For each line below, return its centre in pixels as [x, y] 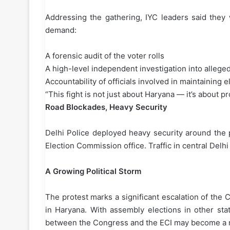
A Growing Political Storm [93, 171]
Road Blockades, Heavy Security [106, 107]
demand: [61, 30]
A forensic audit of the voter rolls [105, 56]
